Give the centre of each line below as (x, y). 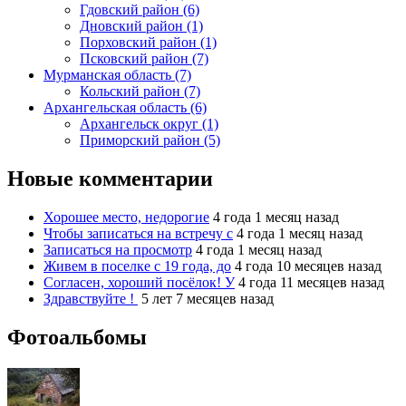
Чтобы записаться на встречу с (138, 233)
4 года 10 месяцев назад (308, 266)
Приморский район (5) (150, 140)
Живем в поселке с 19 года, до (137, 266)
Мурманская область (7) (117, 75)
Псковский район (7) (144, 58)
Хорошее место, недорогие (126, 217)
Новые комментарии (110, 178)
